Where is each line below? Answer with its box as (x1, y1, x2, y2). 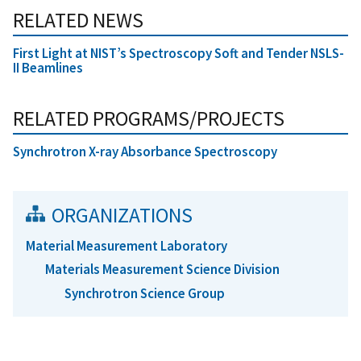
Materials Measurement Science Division (45, 260, 280, 279)
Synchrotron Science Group (64, 284, 225, 302)
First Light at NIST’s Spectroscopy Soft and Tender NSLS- (13, 44, 344, 63)
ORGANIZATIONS (52, 202, 193, 229)
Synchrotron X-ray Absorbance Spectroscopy (13, 143, 277, 161)
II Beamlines (13, 59, 83, 77)
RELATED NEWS (13, 7, 143, 34)
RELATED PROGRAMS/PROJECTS (13, 106, 284, 132)
